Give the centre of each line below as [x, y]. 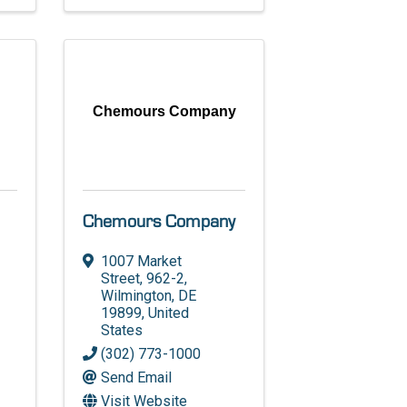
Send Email [137, 377]
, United [166, 313]
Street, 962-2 [143, 278]
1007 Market [142, 261]
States [122, 330]
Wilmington [137, 295]
